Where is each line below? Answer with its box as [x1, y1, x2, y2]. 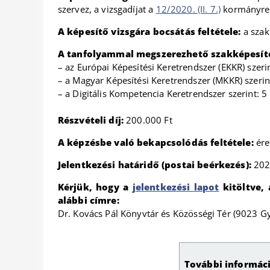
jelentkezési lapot [132, 181, 219, 193]
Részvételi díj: [57, 114, 124, 126]
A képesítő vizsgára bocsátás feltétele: [57, 25, 241, 37]
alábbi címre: [57, 194, 119, 206]
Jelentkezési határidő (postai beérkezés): [57, 159, 254, 171]
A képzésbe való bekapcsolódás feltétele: [57, 136, 256, 148]
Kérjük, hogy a [57, 181, 133, 193]
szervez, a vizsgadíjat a [57, 3, 156, 15]
